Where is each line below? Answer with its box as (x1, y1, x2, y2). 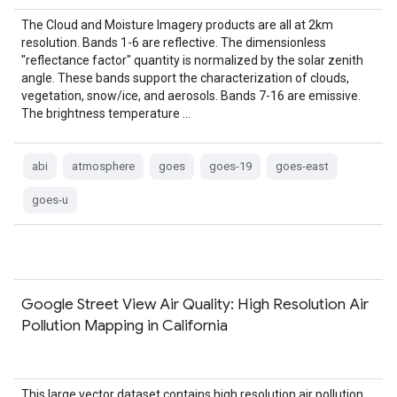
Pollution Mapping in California (21, 315, 228, 335)
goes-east (276, 160, 329, 173)
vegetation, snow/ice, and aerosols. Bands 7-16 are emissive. (21, 89, 361, 103)
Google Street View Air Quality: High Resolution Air (21, 294, 369, 314)
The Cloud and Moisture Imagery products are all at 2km (21, 18, 333, 32)
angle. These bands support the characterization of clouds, (21, 71, 349, 85)
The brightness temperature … (21, 106, 191, 121)
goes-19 (209, 160, 252, 173)
